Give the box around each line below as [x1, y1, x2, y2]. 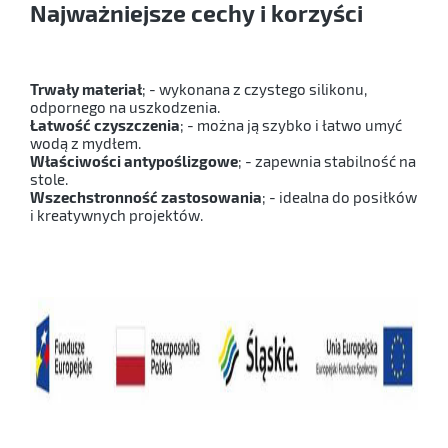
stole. [30, 170, 68, 189]
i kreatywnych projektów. [30, 206, 203, 225]
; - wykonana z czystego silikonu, [142, 80, 367, 99]
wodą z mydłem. [30, 134, 141, 153]
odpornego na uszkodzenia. [30, 98, 220, 117]
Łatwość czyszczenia [30, 116, 180, 135]
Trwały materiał [30, 80, 142, 99]
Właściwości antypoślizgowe [30, 152, 238, 171]
